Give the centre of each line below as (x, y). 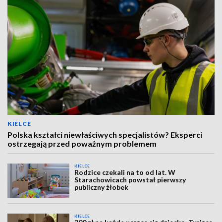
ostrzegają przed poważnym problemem (82, 143)
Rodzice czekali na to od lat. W (125, 172)
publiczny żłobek (102, 187)
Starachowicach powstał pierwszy (130, 180)
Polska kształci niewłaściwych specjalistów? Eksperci (105, 135)
